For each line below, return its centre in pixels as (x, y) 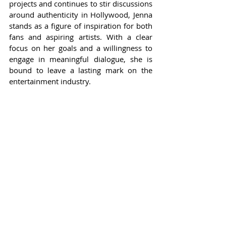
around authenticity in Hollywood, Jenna (81, 14)
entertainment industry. (50, 81)
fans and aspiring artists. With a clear (81, 37)
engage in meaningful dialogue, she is (81, 59)
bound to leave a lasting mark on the (81, 70)
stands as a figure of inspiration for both (81, 25)
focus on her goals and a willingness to (81, 48)
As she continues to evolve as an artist (81, 211)
